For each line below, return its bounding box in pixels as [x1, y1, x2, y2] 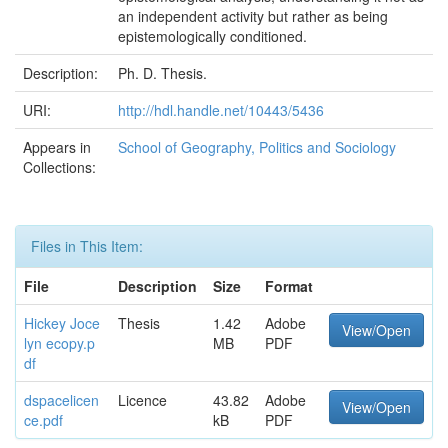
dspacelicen [24, 390, 99, 410]
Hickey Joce [24, 313, 100, 333]
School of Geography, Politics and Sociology [118, 137, 396, 157]
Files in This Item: [31, 236, 143, 256]
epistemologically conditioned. [118, 26, 307, 46]
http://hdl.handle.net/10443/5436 [118, 100, 324, 120]
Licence [118, 390, 167, 410]
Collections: [23, 157, 96, 177]
